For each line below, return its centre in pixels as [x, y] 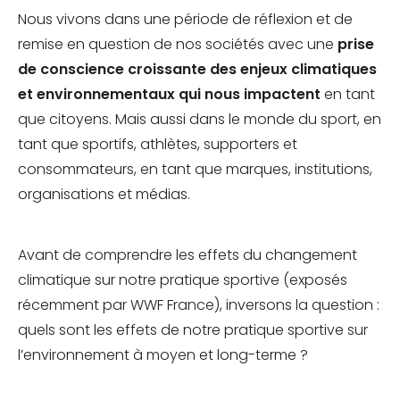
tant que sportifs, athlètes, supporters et [158, 145]
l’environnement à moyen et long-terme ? [165, 355]
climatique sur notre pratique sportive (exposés [183, 280]
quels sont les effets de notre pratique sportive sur [193, 330]
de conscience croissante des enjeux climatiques [197, 70]
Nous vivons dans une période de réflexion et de [185, 20]
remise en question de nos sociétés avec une [178, 45]
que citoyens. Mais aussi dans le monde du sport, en [200, 120]
